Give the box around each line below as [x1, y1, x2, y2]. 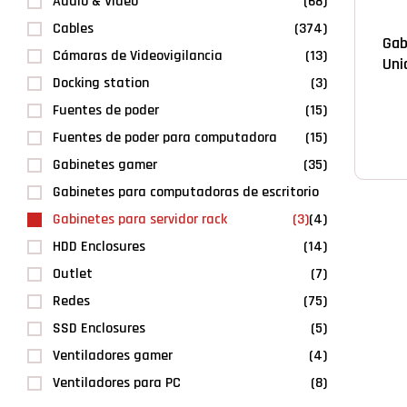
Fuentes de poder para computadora [53, 128, 277, 147]
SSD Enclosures [53, 319, 145, 338]
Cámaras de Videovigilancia [53, 46, 223, 65]
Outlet [53, 264, 93, 283]
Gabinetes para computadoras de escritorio [53, 183, 319, 202]
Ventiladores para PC [53, 373, 181, 392]
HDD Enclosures [53, 237, 145, 256]
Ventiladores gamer [53, 346, 173, 365]
